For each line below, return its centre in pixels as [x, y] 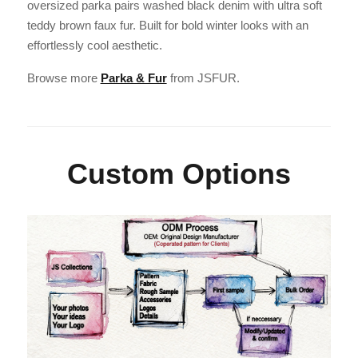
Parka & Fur [133, 78]
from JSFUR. [203, 78]
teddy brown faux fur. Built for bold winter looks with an [167, 26]
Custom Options [179, 174]
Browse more [64, 78]
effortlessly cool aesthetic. [94, 46]
